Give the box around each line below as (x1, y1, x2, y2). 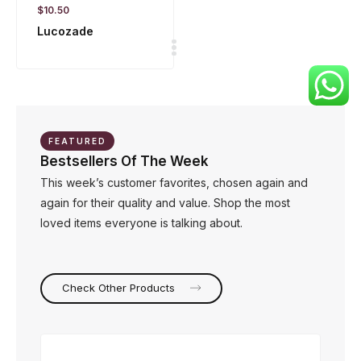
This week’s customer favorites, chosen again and (40, 176, 308, 189)
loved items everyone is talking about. (40, 216, 243, 230)
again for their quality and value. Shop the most (40, 196, 290, 210)
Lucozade (37, 24, 93, 38)
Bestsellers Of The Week (40, 153, 209, 169)
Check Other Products (62, 281, 178, 294)
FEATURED (48, 136, 106, 146)
